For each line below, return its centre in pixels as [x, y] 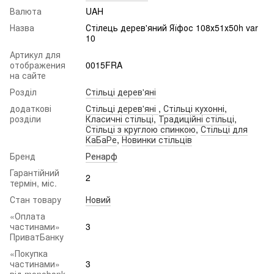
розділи [25, 119]
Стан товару [35, 200]
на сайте [28, 76]
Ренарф [102, 156]
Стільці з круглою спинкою [141, 129]
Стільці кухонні [194, 109]
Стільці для [224, 129]
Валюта [26, 11]
